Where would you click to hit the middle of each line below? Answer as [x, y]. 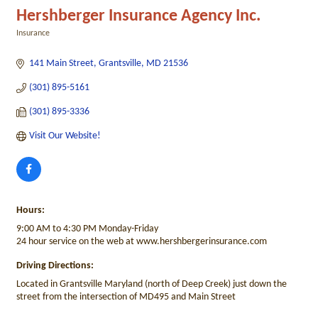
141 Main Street [61, 64]
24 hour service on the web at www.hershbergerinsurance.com [142, 242]
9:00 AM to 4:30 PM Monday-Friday [87, 229]
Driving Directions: [55, 266]
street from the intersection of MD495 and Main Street [126, 297]
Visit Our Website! [65, 136]
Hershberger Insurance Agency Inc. [138, 16]
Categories [34, 43]
